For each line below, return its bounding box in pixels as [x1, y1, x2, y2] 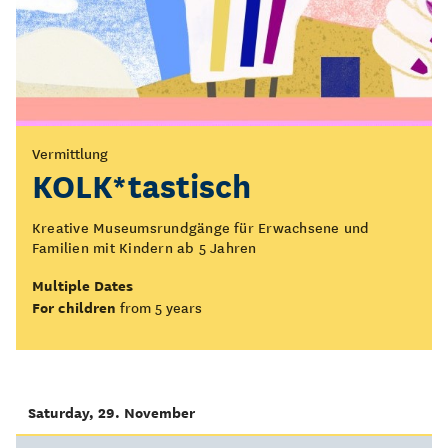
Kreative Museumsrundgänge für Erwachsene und [32, 216, 370, 238]
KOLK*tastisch [32, 160, 251, 208]
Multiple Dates [32, 274, 133, 296]
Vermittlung [32, 142, 108, 164]
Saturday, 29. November [28, 401, 195, 423]
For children [32, 296, 116, 318]
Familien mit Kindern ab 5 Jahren [32, 236, 257, 258]
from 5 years [120, 296, 202, 318]
